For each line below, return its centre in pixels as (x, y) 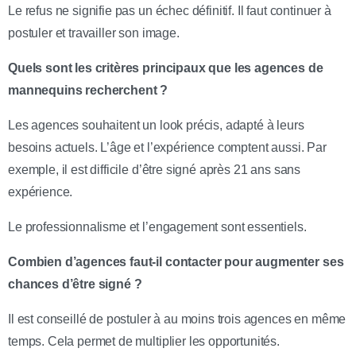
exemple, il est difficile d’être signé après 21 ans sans (155, 169)
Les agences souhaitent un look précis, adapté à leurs (156, 125)
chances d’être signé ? (75, 284)
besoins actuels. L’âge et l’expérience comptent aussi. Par (167, 147)
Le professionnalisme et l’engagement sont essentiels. (157, 226)
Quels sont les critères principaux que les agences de (166, 68)
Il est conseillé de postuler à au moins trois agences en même (177, 319)
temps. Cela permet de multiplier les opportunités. (144, 341)
